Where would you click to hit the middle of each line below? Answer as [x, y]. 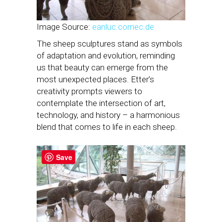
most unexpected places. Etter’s [95, 79]
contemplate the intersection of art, [101, 103]
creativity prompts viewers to [89, 91]
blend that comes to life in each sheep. [107, 127]
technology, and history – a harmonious [108, 115]
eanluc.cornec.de [123, 27]
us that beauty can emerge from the [102, 67]
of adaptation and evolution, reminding [106, 55]
